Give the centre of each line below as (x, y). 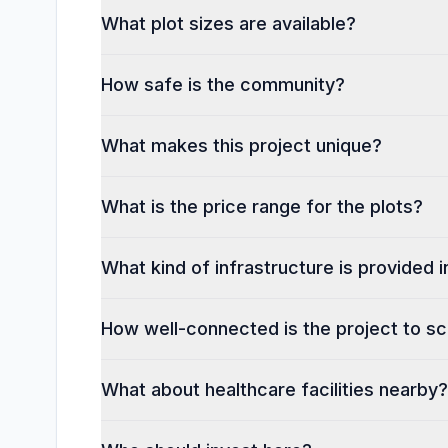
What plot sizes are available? (228, 23)
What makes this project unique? (241, 145)
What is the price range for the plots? (262, 206)
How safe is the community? (223, 84)
